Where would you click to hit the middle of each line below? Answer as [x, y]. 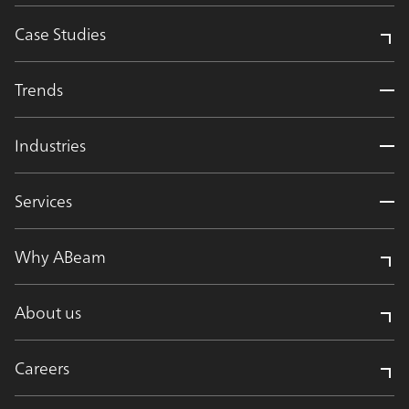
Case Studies [60, 33]
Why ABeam [60, 256]
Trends [39, 89]
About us [48, 312]
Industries [50, 145]
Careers [42, 367]
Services [43, 200]
